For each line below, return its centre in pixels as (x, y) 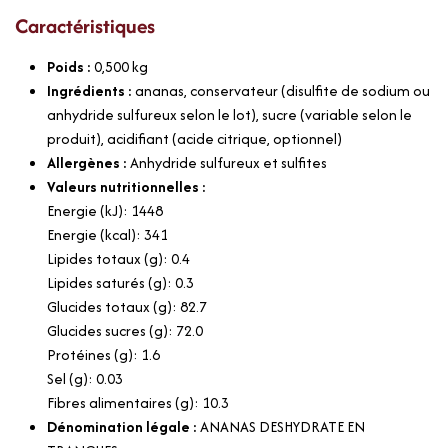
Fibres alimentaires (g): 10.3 (138, 402)
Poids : (70, 66)
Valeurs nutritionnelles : (126, 186)
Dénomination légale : (123, 426)
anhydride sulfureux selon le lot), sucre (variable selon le (229, 114)
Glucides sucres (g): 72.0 (125, 330)
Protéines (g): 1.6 (103, 354)
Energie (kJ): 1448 (105, 210)
